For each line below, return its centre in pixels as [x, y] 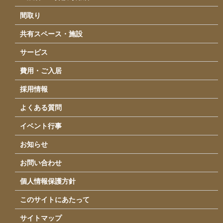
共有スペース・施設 [51, 34]
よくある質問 [41, 108]
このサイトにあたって [55, 200]
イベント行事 [41, 126]
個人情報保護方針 [48, 181]
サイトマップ [41, 218]
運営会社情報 [49, 9]
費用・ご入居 [41, 71]
